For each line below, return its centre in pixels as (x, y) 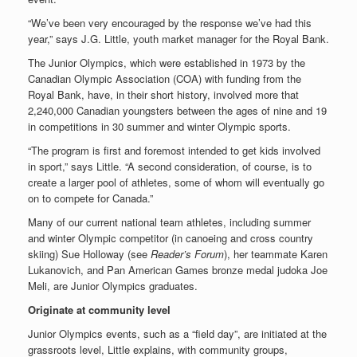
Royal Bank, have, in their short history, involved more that (163, 94)
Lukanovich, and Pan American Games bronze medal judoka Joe (178, 269)
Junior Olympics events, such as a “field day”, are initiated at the (177, 333)
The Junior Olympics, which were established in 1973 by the (167, 62)
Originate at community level (99, 309)
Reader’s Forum (187, 253)
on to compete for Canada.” (90, 198)
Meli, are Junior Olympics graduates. (113, 285)
